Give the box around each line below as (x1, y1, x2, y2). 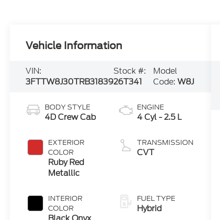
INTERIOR (48, 193, 83, 204)
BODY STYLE (45, 102, 91, 112)
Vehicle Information (26, 40, 123, 52)
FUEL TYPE (137, 193, 175, 204)
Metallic (48, 167, 80, 179)
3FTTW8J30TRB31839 (26, 76, 114, 88)
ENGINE (137, 102, 164, 112)
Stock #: (113, 65, 146, 77)
